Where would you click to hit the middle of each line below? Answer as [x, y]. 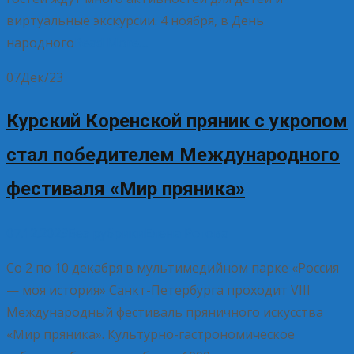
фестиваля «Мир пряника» [126, 189]
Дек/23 [42, 78]
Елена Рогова [186, 233]
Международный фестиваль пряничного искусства [165, 313]
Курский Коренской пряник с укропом [177, 121]
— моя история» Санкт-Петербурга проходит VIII [158, 290]
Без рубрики [106, 233]
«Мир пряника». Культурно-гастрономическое [151, 335]
